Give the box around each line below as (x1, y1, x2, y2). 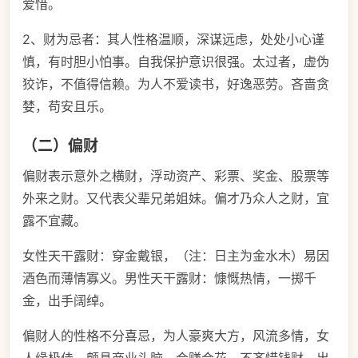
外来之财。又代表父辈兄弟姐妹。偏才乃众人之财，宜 (22, 190, 329, 207)
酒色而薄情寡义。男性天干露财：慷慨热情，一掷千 (22, 270, 316, 287)
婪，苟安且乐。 (22, 97, 112, 114)
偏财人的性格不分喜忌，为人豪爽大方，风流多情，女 (22, 328, 329, 344)
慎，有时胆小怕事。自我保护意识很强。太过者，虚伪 (22, 53, 329, 70)
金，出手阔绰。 (22, 292, 112, 309)
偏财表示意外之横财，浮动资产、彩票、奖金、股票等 (22, 168, 329, 185)
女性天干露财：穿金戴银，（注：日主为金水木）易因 (22, 248, 329, 265)
